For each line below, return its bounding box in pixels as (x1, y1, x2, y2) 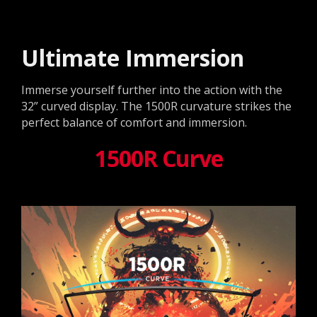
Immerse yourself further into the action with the (21, 82, 282, 98)
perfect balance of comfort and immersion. (21, 115, 247, 131)
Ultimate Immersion (21, 42, 244, 74)
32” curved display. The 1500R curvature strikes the (21, 98, 292, 115)
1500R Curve (94, 143, 223, 174)
